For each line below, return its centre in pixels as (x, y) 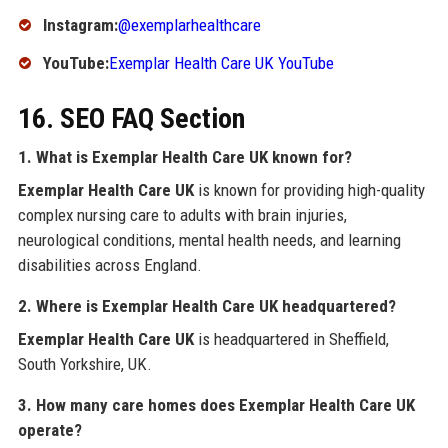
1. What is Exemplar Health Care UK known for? (184, 156)
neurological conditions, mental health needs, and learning (209, 239)
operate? (49, 429)
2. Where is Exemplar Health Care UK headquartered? (206, 305)
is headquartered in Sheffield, (291, 338)
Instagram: (80, 24)
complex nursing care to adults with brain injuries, (182, 214)
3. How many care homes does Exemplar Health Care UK (216, 404)
